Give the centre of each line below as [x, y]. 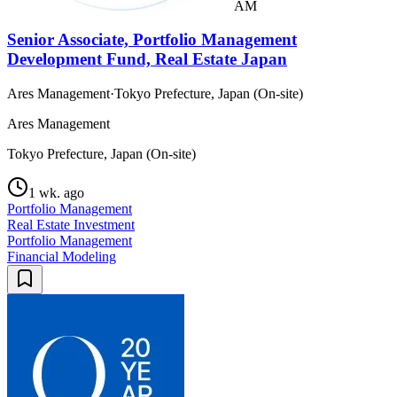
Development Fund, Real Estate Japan [147, 59]
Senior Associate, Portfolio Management [152, 40]
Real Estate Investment [71, 225]
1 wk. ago [56, 193]
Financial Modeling [62, 257]
